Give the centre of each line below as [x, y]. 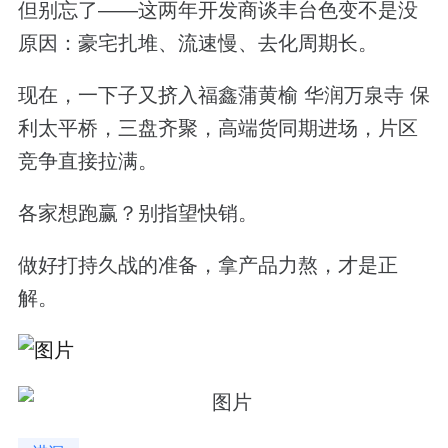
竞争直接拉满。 [87, 160]
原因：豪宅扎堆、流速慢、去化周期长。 [197, 42]
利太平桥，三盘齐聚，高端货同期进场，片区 [217, 127]
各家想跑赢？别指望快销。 [137, 212]
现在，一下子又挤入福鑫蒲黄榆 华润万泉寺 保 [223, 94]
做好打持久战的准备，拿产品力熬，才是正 [207, 265]
